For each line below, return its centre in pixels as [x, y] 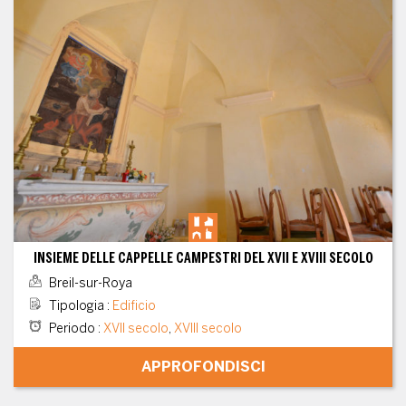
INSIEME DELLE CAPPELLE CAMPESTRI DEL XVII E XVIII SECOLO [203, 258]
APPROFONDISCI [203, 367]
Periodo [72, 329]
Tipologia [76, 306]
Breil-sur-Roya [89, 284]
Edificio [134, 306]
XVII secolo [135, 329]
